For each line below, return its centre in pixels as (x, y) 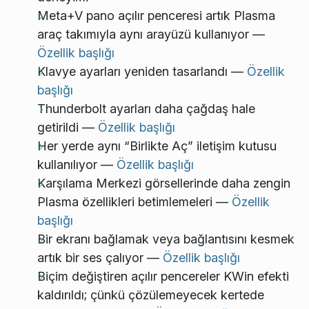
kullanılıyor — (77, 165)
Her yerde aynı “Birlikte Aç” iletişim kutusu (157, 146)
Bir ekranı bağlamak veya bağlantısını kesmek (166, 239)
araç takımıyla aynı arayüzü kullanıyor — (151, 34)
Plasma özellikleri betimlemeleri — (134, 202)
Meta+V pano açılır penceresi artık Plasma (156, 16)
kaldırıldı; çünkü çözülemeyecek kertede (151, 295)
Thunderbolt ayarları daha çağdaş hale (146, 109)
